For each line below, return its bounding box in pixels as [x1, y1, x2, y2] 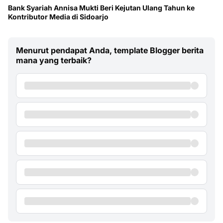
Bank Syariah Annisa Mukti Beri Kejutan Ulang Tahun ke [8, 3, 195, 12]
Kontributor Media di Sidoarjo [8, 12, 109, 21]
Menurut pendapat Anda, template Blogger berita [16, 45, 204, 55]
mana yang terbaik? [16, 55, 92, 65]
